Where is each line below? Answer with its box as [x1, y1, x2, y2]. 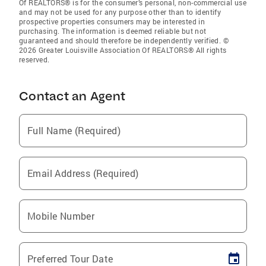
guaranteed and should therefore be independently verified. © [19, 36, 229, 45]
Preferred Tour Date [27, 252, 113, 265]
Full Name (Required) [27, 124, 121, 137]
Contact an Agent [19, 88, 125, 103]
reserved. [19, 55, 50, 64]
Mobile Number [27, 210, 95, 222]
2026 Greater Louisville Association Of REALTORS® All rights [19, 45, 227, 55]
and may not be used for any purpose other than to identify [19, 7, 221, 17]
